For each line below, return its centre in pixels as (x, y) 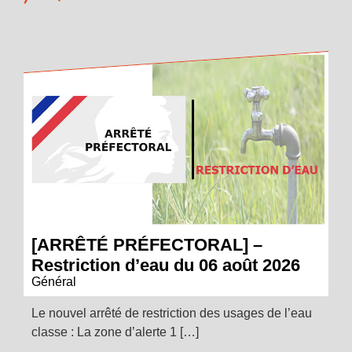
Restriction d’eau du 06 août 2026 (166, 266)
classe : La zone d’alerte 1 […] (115, 332)
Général (54, 282)
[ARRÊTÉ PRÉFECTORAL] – (147, 245)
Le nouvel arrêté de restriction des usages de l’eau (172, 313)
